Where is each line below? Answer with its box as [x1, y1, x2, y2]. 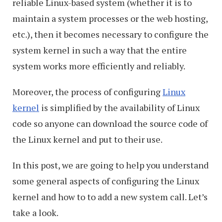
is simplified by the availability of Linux [39, 102, 200, 113]
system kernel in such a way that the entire [12, 44, 187, 56]
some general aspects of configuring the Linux [12, 175, 199, 187]
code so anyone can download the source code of [12, 117, 208, 129]
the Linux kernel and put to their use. [12, 133, 163, 145]
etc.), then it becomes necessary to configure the [12, 28, 209, 40]
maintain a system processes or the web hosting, [12, 12, 208, 24]
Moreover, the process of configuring [12, 86, 163, 98]
